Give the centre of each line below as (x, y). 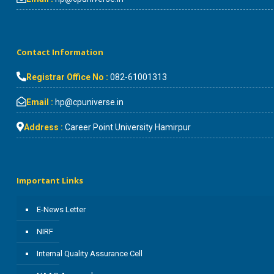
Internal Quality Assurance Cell (90, 254)
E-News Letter (61, 209)
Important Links (50, 180)
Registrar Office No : (68, 77)
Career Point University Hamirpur (128, 127)
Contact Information (60, 52)
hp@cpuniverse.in (88, 102)
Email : (40, 102)
